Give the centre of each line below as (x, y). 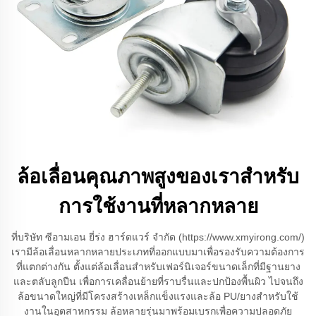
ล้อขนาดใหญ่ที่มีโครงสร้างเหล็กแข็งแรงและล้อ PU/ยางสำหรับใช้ (158, 296)
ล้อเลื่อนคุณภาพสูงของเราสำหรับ (158, 177)
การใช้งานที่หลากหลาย (158, 206)
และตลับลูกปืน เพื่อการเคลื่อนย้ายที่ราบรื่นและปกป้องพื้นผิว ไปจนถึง (158, 281)
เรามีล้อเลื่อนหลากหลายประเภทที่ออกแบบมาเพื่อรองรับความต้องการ (158, 252)
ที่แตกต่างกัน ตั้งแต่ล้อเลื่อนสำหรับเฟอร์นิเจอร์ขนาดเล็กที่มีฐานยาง (158, 267)
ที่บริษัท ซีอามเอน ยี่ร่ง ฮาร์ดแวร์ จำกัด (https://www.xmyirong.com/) (158, 237)
